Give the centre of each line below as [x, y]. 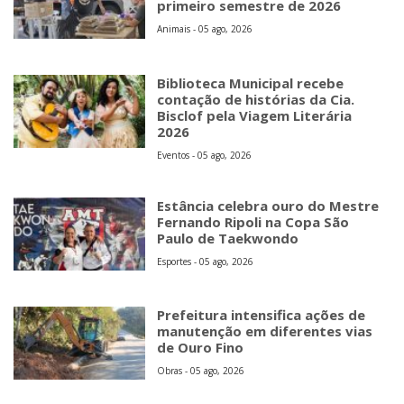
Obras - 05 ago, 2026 [201, 370]
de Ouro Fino [201, 347]
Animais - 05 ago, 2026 [205, 29]
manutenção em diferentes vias [265, 331]
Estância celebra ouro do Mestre [268, 205]
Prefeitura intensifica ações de [262, 314]
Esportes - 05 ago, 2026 [206, 261]
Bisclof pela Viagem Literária [255, 115]
